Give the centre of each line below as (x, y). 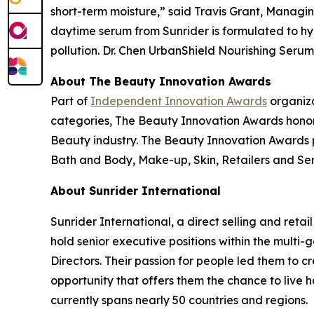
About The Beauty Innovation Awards (161, 81)
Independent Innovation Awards (179, 101)
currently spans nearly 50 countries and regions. (179, 300)
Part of (70, 101)
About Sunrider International (136, 191)
